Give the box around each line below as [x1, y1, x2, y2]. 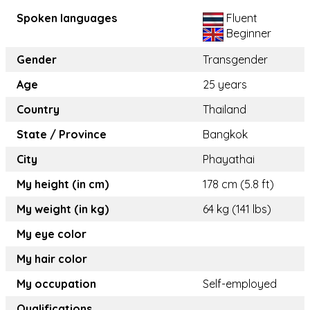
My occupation [17, 277, 96, 291]
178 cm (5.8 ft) [203, 177, 274, 192]
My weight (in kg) [17, 202, 109, 217]
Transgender [203, 53, 268, 67]
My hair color [17, 252, 87, 266]
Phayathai [203, 152, 255, 167]
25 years [203, 77, 247, 92]
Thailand [203, 102, 246, 117]
